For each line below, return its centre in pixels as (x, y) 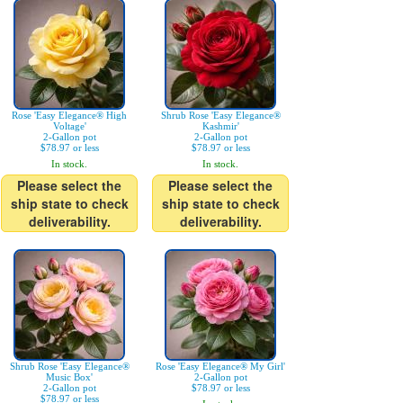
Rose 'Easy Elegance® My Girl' (220, 366)
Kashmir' (220, 126)
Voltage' (69, 126)
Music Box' (69, 377)
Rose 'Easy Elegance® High (69, 115)
